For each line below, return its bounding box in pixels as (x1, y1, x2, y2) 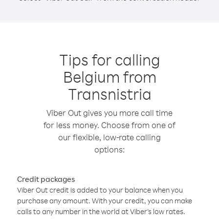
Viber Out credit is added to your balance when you (17, 185, 183, 195)
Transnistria (67, 84, 152, 104)
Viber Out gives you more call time (46, 108, 173, 118)
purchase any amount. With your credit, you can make (17, 196, 192, 205)
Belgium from (63, 66, 156, 87)
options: (94, 144, 125, 154)
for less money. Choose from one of (44, 120, 175, 130)
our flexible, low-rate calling (58, 132, 161, 142)
